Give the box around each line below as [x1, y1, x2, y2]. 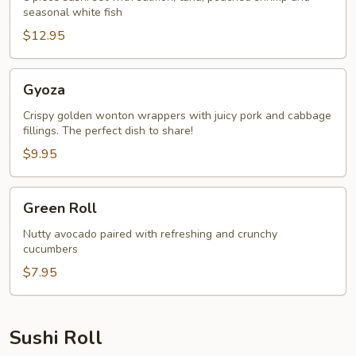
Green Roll [23, 199, 97, 218]
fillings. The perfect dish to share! [23, 123, 193, 138]
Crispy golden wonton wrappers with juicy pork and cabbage [23, 108, 331, 123]
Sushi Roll [10, 325, 103, 350]
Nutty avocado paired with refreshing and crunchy [23, 226, 277, 242]
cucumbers [23, 242, 78, 257]
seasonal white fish [23, 5, 122, 20]
